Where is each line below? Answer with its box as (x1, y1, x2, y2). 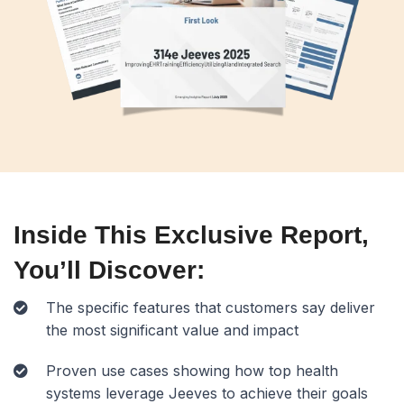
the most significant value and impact (46, 321, 298, 340)
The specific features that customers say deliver (46, 298, 375, 317)
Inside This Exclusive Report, (14, 221, 369, 250)
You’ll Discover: (14, 256, 205, 285)
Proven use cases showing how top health (46, 362, 338, 381)
